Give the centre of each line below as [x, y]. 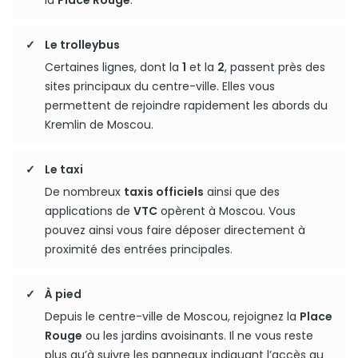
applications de [89, 211]
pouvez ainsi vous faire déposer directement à [175, 230]
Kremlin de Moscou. [99, 125]
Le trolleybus [82, 45]
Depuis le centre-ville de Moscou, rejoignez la [172, 316]
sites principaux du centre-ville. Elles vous [160, 86]
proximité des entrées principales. [139, 249]
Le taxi [64, 169]
